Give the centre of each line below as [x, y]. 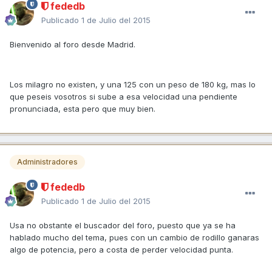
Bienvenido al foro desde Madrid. [73, 44]
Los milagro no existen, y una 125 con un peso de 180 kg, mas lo [133, 84]
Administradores [47, 161]
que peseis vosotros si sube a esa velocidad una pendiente [124, 96]
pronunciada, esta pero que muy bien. [83, 108]
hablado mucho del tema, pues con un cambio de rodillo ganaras [134, 237]
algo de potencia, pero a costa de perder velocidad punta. [121, 249]
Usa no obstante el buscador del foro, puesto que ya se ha [123, 225]
